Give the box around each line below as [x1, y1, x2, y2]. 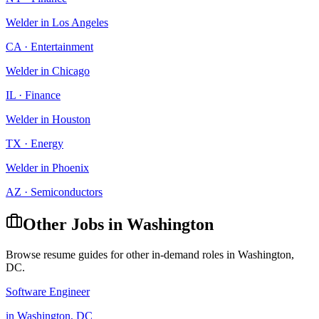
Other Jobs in [23, 214, 127, 234]
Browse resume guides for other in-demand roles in [6, 248, 238, 261]
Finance [25, 89, 61, 101]
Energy [31, 137, 63, 150]
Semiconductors [31, 186, 103, 198]
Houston [52, 113, 90, 125]
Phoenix [52, 162, 89, 174]
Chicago [52, 65, 90, 77]
